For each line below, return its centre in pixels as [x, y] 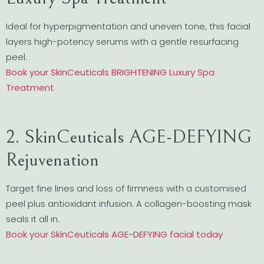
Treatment [30, 87]
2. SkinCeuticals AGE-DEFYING [129, 137]
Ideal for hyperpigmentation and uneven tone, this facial [128, 26]
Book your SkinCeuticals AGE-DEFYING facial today [114, 234]
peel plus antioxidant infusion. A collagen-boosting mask [129, 204]
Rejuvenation [52, 160]
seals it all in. [33, 219]
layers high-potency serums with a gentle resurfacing [122, 41]
